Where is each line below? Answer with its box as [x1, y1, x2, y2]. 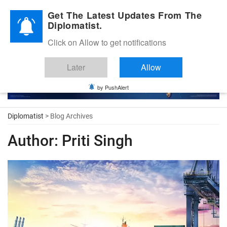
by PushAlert [97, 83, 129, 91]
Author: [8, 131, 58, 149]
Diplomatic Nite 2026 [14, 9, 67, 15]
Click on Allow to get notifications [48, 36, 166, 48]
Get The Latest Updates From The [48, 9, 202, 22]
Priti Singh [58, 131, 133, 149]
